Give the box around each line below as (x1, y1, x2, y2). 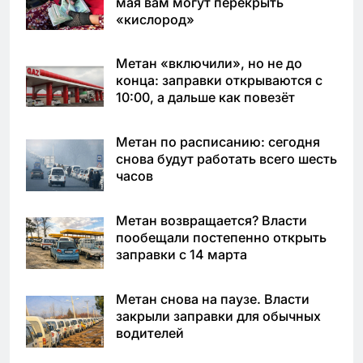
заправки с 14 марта (116, 246, 247, 263)
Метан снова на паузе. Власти (116, 290, 310, 307)
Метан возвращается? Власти (116, 212, 307, 228)
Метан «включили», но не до (116, 55, 302, 72)
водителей (116, 324, 184, 341)
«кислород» (116, 11, 194, 28)
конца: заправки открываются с (116, 72, 322, 89)
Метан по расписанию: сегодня (116, 134, 320, 151)
